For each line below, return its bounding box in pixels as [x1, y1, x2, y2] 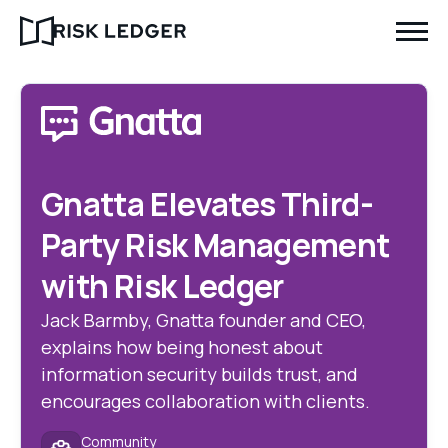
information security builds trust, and [41, 362, 358, 386]
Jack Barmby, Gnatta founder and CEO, [41, 308, 366, 332]
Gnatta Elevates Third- [41, 182, 373, 226]
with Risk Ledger [41, 264, 284, 308]
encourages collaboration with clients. [41, 389, 370, 413]
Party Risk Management [41, 223, 390, 267]
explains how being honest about [41, 335, 323, 359]
